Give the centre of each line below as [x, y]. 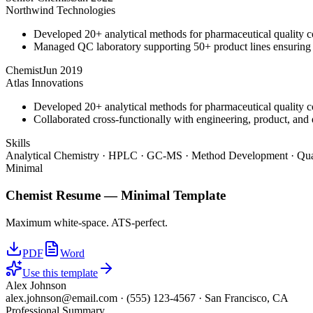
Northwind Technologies [60, 10]
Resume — [87, 195]
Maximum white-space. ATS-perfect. [87, 222]
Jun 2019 [62, 71]
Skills [18, 143]
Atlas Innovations [44, 83]
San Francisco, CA [247, 298]
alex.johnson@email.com [61, 298]
